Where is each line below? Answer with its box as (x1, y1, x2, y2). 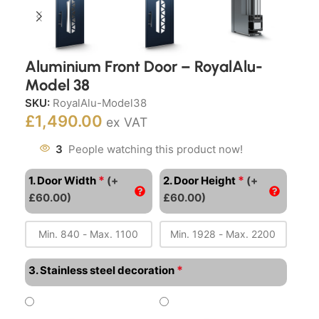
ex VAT (106, 114, 147, 130)
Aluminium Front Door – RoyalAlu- (25, 56, 263, 76)
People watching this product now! (68, 142, 243, 156)
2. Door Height (162, 173, 236, 187)
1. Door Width (28, 173, 96, 187)
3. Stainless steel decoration (28, 263, 174, 277)
